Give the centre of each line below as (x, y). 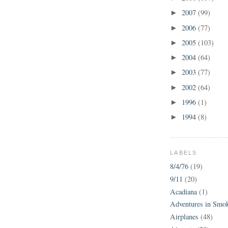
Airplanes (184, 216)
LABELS (184, 152)
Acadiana (183, 191)
